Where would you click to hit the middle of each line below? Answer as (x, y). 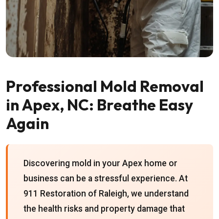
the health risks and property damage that (104, 209)
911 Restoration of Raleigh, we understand (106, 194)
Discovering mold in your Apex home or (100, 163)
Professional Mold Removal (105, 86)
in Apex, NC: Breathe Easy (99, 105)
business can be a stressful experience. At (106, 178)
